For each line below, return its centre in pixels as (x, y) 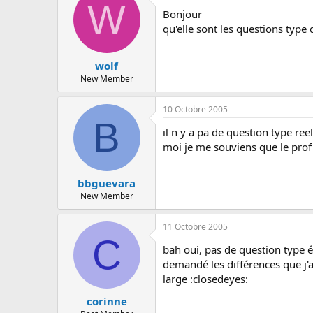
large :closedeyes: (205, 279)
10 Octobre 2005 (195, 109)
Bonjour (182, 14)
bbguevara (107, 183)
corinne (107, 301)
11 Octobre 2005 (195, 227)
